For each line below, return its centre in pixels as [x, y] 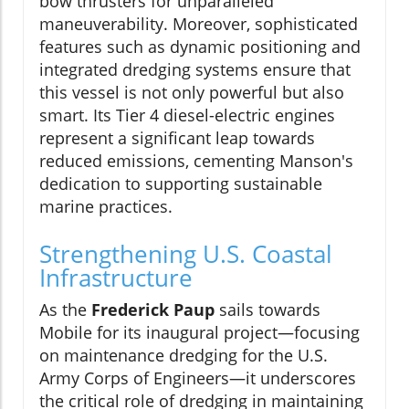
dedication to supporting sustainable [181, 183]
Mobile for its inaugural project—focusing [199, 332]
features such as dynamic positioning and [200, 46]
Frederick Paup [153, 309]
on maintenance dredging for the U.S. [184, 355]
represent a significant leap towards [177, 137]
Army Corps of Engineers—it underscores [198, 378]
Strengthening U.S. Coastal [186, 253]
